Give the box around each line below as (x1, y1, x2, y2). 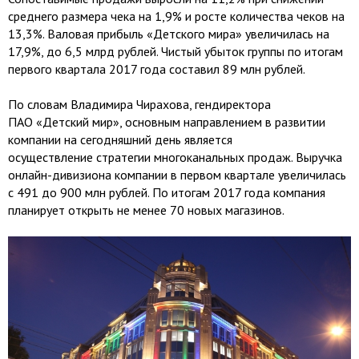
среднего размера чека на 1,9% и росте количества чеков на (8, 8, 345, 24)
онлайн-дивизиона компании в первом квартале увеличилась (8, 167, 346, 183)
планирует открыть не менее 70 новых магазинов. (8, 202, 287, 218)
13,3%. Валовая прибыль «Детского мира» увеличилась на (8, 26, 329, 42)
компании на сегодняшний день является (8, 131, 232, 147)
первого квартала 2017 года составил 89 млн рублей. (8, 61, 305, 77)
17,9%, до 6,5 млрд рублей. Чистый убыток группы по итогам (8, 43, 343, 59)
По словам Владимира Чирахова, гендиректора (8, 96, 271, 112)
